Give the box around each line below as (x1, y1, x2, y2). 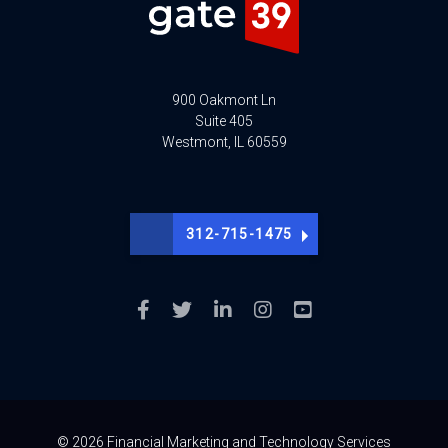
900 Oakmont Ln (172, 92, 276, 109)
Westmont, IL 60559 (161, 134, 287, 151)
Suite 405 (195, 113, 253, 130)
